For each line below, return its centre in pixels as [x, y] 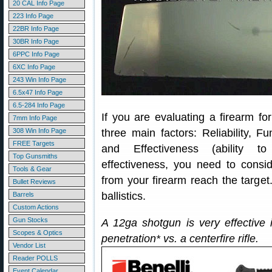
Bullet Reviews [34, 182]
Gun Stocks [30, 220]
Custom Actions [36, 207]
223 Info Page [33, 16]
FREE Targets [34, 143]
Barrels [23, 194]
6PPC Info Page [36, 54]
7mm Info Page [35, 118]
